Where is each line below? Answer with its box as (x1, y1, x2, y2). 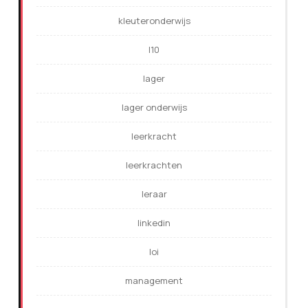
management (125, 274, 183, 287)
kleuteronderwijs (118, 14, 190, 27)
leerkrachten (126, 159, 182, 172)
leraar (141, 188, 167, 201)
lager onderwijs (121, 101, 187, 114)
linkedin (137, 217, 170, 230)
